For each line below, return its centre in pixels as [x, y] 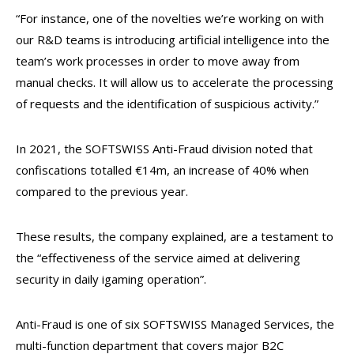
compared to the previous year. [104, 191]
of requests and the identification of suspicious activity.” [167, 104]
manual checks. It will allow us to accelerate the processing [175, 82]
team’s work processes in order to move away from [158, 61]
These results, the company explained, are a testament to [175, 236]
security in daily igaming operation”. [113, 279]
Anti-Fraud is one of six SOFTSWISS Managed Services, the [175, 324]
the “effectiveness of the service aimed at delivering [158, 258]
